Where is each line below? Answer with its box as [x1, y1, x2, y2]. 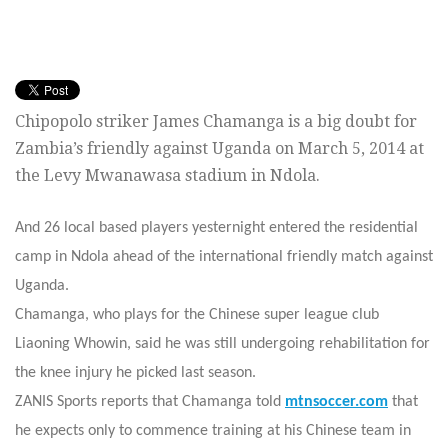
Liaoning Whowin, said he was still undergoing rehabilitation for [15, 336, 430, 353]
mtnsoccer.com [285, 394, 388, 411]
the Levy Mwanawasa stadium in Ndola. [15, 166, 320, 186]
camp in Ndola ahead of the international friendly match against [15, 249, 433, 266]
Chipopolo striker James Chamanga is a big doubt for [15, 112, 417, 132]
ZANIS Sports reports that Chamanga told [15, 394, 285, 411]
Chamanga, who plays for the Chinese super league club [15, 307, 379, 324]
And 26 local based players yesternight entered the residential [15, 220, 418, 237]
